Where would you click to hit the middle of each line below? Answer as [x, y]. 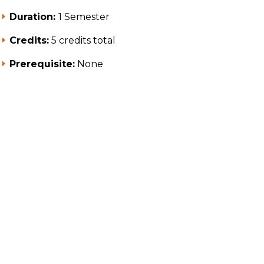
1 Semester [84, 17]
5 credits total [82, 40]
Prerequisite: [42, 64]
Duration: [34, 17]
